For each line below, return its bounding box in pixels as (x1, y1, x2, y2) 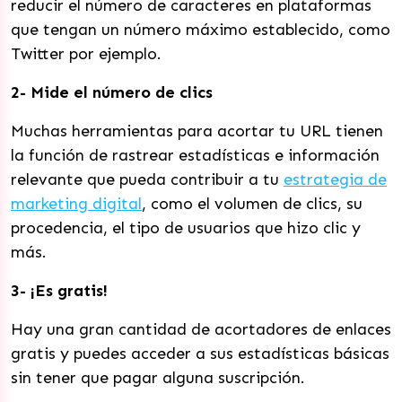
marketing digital (11, 194, 142, 214)
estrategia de (284, 170, 387, 189)
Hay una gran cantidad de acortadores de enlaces (11, 319, 391, 339)
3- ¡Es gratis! (11, 281, 108, 301)
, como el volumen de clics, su (142, 194, 363, 214)
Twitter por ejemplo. (11, 44, 162, 64)
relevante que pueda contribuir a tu (11, 170, 284, 189)
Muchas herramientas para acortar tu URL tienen (11, 121, 383, 141)
